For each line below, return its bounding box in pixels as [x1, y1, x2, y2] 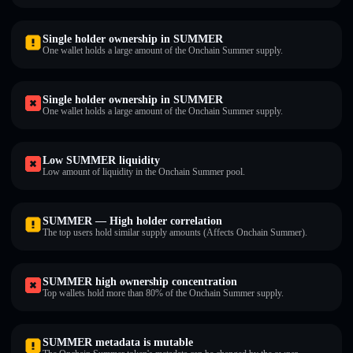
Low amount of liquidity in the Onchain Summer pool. [43, 166, 245, 177]
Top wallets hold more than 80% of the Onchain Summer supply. [43, 288, 284, 299]
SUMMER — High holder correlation [43, 215, 222, 227]
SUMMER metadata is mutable [43, 336, 193, 348]
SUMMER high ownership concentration [43, 276, 237, 288]
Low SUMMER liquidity [43, 154, 160, 166]
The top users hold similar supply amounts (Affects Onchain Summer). [43, 227, 307, 238]
